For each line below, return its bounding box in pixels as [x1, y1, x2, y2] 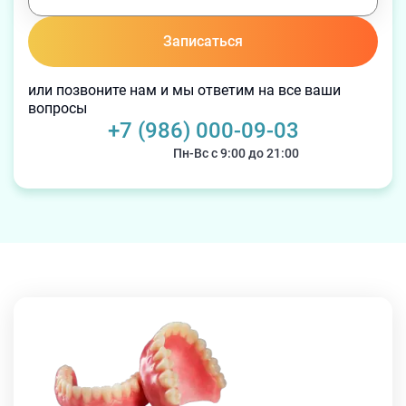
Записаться [163, 33, 243, 50]
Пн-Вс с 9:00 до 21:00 [172, 146, 299, 160]
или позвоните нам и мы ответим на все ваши [28, 82, 341, 99]
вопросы [28, 100, 87, 117]
